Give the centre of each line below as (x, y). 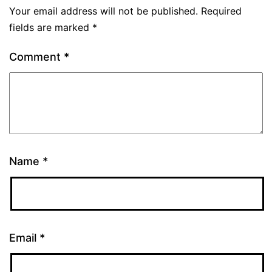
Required (221, 11)
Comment (36, 57)
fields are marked (51, 28)
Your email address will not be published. (104, 11)
